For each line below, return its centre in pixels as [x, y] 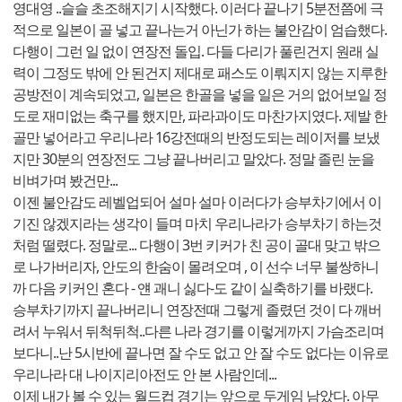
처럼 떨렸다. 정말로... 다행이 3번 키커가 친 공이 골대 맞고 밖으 [197, 245]
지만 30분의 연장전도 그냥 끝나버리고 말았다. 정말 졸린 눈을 [193, 159]
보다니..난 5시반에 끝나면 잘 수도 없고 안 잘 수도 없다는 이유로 [201, 353]
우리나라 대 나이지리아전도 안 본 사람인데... [146, 375]
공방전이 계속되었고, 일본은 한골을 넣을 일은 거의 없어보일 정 [200, 95]
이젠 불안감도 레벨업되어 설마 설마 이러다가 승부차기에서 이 [197, 202]
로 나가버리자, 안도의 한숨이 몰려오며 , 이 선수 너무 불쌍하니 [196, 267]
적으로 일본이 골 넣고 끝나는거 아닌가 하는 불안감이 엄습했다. [201, 30]
